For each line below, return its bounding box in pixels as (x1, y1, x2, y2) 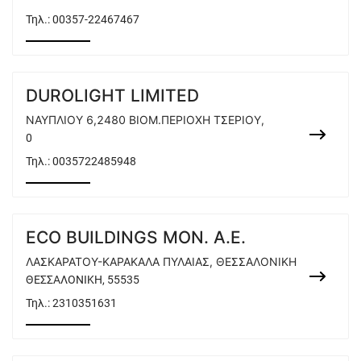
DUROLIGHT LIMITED (26, 85, 199, 106)
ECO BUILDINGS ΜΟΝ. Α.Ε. (26, 227, 246, 247)
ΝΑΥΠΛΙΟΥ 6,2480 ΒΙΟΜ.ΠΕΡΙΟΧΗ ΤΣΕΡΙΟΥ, (26, 113, 264, 127)
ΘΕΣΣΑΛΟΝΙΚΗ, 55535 (26, 273, 139, 286)
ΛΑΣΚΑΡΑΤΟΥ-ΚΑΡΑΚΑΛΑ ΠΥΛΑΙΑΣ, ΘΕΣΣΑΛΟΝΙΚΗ (26, 255, 297, 268)
